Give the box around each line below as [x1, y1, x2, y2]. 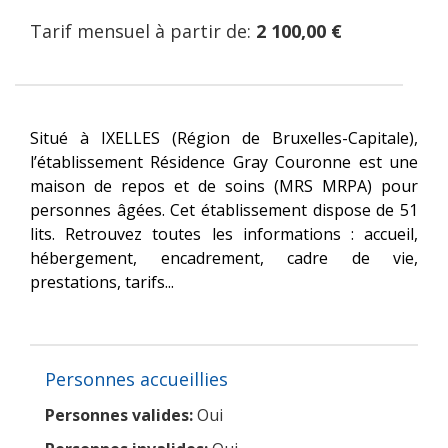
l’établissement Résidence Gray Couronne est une [30, 150, 418, 173]
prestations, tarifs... [30, 270, 174, 293]
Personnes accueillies [45, 366, 228, 391]
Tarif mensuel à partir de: [30, 18, 256, 43]
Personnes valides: [45, 403, 193, 426]
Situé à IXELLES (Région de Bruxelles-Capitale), [30, 126, 418, 149]
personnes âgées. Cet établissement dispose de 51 [30, 198, 418, 221]
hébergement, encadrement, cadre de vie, [30, 246, 418, 269]
